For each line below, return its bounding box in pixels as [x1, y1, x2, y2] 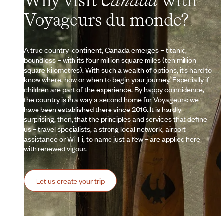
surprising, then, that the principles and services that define [24, 113, 207, 124]
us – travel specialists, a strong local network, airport [24, 123, 186, 134]
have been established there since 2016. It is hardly [24, 104, 181, 114]
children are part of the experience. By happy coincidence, [24, 84, 204, 94]
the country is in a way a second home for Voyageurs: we [24, 94, 199, 104]
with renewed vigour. [24, 143, 87, 153]
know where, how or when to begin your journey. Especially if [24, 74, 209, 84]
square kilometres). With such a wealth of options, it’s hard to [24, 64, 212, 74]
